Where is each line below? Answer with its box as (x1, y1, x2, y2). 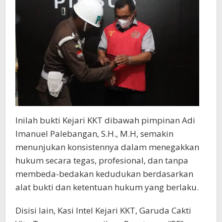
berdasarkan (143, 168, 193, 180)
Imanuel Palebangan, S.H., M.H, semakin (15, 128, 173, 140)
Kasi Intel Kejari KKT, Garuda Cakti (57, 205, 191, 217)
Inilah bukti (15, 114, 62, 126)
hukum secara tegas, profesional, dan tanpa (15, 155, 188, 166)
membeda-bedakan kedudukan (15, 168, 141, 180)
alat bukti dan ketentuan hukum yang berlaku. (15, 181, 199, 193)
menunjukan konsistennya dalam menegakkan (15, 141, 199, 153)
